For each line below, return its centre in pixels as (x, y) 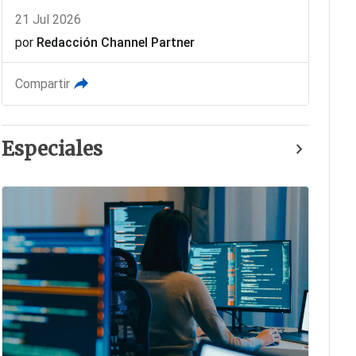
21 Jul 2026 (48, 19)
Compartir (42, 83)
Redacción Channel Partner (115, 42)
